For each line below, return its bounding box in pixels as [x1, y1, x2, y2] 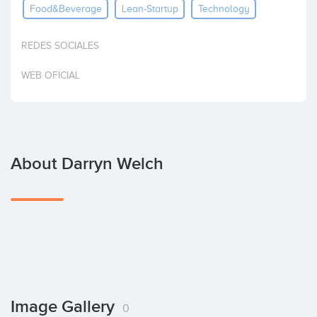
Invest [14, 8, 40, 20]
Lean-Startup [121, 3, 178, 14]
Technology [197, 3, 250, 14]
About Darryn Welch [11, 154, 163, 174]
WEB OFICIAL [21, 70, 80, 81]
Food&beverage [29, 3, 102, 14]
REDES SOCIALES [21, 40, 99, 51]
